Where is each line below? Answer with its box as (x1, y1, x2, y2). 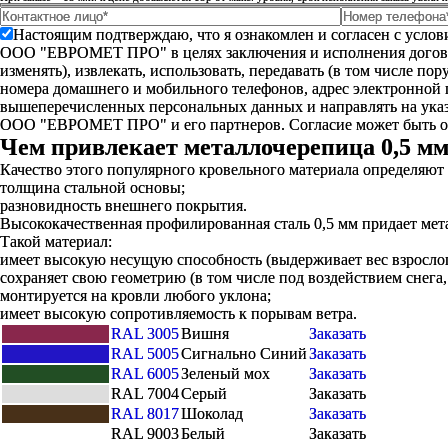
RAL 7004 (111, 385, 179, 402)
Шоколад (181, 405, 243, 422)
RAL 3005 (111, 325, 179, 342)
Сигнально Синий (181, 345, 307, 362)
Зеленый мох (181, 365, 270, 382)
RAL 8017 (111, 405, 179, 422)
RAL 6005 (111, 365, 179, 382)
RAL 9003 (111, 425, 179, 442)
